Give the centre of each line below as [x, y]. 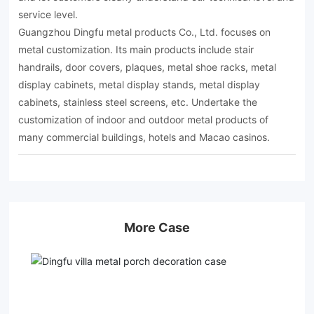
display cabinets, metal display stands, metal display [139, 85]
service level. [48, 15]
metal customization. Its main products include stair [136, 50]
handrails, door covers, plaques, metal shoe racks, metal [148, 67]
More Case [157, 228]
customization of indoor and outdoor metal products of [144, 120]
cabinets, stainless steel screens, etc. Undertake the [138, 102]
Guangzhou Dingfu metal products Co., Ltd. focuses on [145, 32]
